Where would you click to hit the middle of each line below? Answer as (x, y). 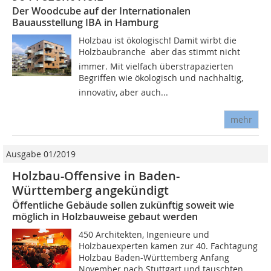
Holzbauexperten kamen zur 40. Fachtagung (168, 246)
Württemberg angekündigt (90, 191)
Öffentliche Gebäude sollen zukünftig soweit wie (123, 205)
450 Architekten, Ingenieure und (144, 235)
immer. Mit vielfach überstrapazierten (156, 67)
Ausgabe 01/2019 (41, 154)
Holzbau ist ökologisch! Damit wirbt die (158, 41)
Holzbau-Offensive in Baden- (96, 176)
